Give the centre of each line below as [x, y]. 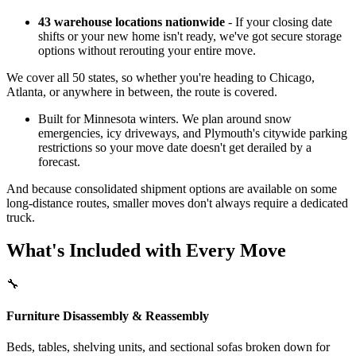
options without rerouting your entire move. [147, 50]
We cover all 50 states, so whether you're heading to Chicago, [161, 77]
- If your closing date [279, 21]
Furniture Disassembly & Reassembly [108, 315]
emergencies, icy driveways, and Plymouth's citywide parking [193, 133]
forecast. [59, 161]
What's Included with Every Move [146, 251]
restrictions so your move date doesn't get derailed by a [175, 147]
